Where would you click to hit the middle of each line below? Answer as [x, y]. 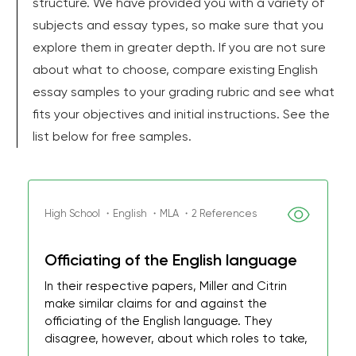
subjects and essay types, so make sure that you [178, 25]
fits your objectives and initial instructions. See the [181, 114]
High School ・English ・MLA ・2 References [151, 213]
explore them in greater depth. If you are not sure [179, 47]
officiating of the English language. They [159, 321]
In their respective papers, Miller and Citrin [166, 286]
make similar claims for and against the [156, 304]
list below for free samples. [112, 136]
